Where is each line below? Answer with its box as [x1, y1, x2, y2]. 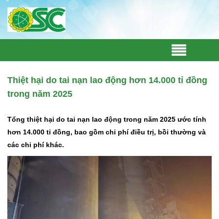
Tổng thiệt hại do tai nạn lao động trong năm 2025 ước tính [7, 115, 206, 124]
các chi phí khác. [7, 141, 64, 149]
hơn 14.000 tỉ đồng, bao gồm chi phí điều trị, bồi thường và [7, 128, 206, 136]
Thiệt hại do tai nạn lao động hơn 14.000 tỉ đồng [7, 75, 207, 86]
